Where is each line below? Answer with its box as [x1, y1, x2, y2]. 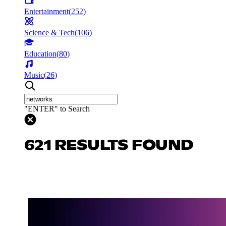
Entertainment [24, 7, 69, 16]
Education [24, 49, 56, 58]
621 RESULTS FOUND [24, 138, 194, 153]
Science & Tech [24, 28, 75, 37]
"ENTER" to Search [24, 104, 90, 113]
